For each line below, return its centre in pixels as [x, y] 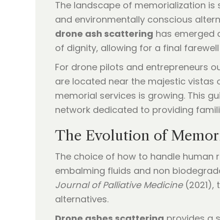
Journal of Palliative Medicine [119, 185]
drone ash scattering [104, 33]
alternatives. [82, 199]
